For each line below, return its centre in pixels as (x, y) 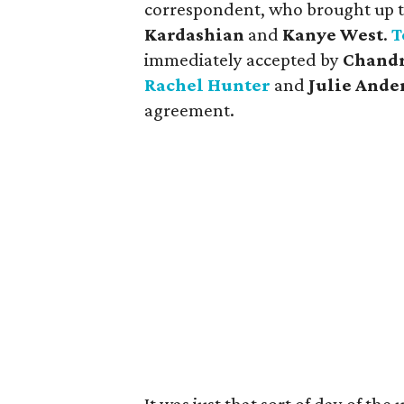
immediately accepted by (242, 60)
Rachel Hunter (207, 85)
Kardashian (194, 34)
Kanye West (333, 34)
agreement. (189, 110)
